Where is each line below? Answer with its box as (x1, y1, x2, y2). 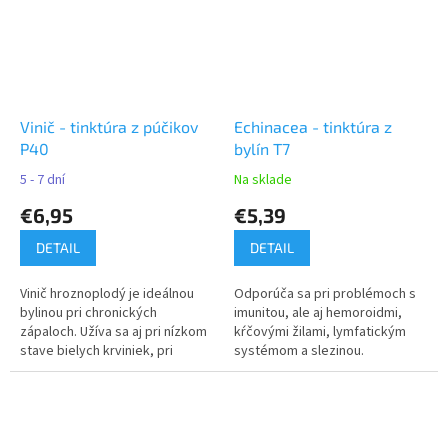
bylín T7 (234, 139, 290, 159)
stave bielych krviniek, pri (20, 341, 173, 362)
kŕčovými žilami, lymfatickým (234, 322, 406, 343)
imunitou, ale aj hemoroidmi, (234, 303, 402, 324)
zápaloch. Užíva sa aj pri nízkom (20, 322, 207, 343)
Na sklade (234, 170, 292, 191)
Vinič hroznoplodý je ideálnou (20, 284, 194, 305)
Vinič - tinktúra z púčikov (20, 117, 198, 137)
